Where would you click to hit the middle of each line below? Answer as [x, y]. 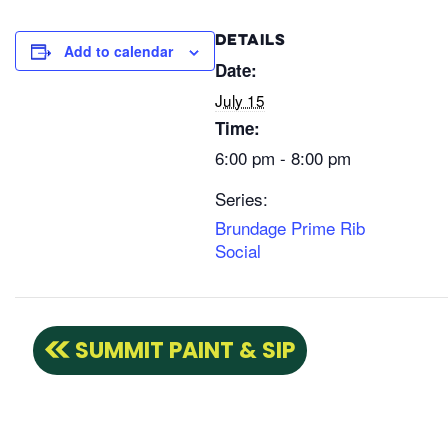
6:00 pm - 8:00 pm [283, 158]
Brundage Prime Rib [290, 228]
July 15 [240, 100]
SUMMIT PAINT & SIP [184, 351]
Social [238, 251]
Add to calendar [118, 51]
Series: [241, 199]
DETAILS [250, 41]
